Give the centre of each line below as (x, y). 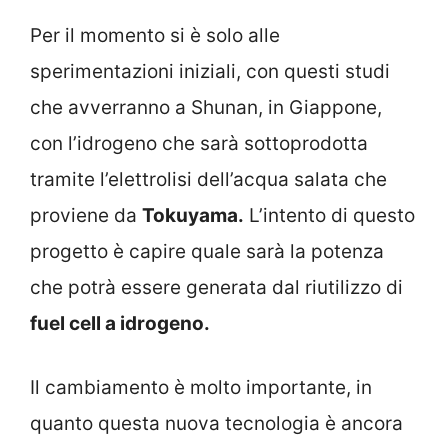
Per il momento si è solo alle (155, 35)
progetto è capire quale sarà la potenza (207, 251)
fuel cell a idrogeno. (120, 323)
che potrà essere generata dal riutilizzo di (216, 287)
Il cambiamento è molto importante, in (201, 388)
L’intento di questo (329, 215)
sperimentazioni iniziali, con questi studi (210, 71)
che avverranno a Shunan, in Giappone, (206, 107)
